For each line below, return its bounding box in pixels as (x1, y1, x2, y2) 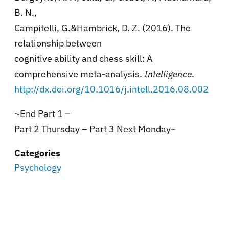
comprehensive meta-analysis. (14, 67, 142, 80)
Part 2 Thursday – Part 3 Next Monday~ (14, 123, 176, 135)
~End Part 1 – (14, 107, 71, 120)
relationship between (14, 37, 102, 49)
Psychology (14, 161, 61, 173)
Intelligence (144, 67, 192, 80)
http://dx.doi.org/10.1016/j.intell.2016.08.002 (14, 83, 209, 95)
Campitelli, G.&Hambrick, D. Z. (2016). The (14, 21, 191, 34)
